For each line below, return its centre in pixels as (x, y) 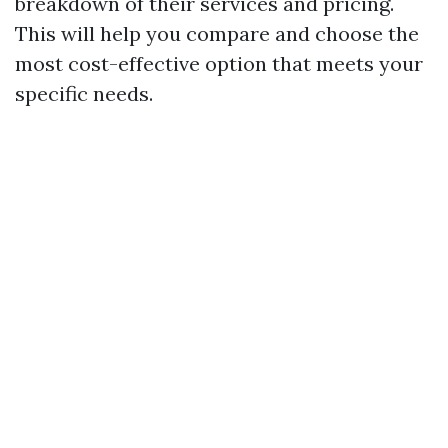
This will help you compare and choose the (217, 33)
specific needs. (84, 93)
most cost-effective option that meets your (219, 63)
